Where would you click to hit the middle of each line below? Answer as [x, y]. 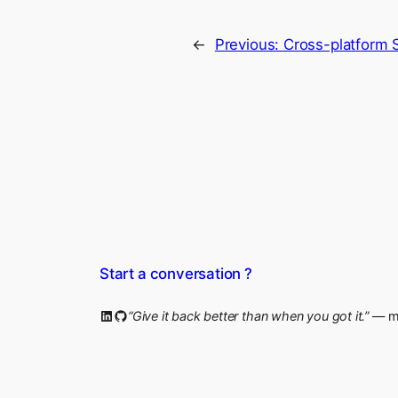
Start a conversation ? [176, 274]
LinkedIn [126, 315]
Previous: [249, 45]
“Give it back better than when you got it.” [249, 316]
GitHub [136, 315]
